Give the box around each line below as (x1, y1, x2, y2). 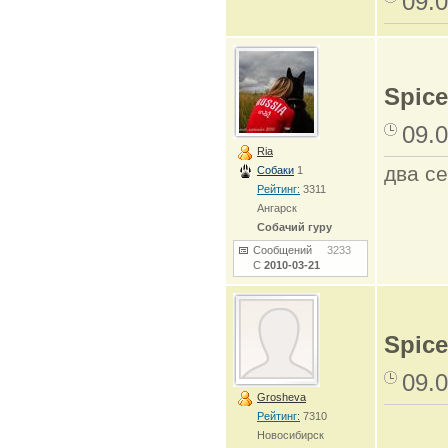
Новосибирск (257, 429, 324, 441)
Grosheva (257, 391, 306, 403)
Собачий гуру (257, 221, 332, 233)
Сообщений (253, 244, 327, 256)
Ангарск (257, 202, 297, 214)
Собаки (257, 164, 294, 176)
